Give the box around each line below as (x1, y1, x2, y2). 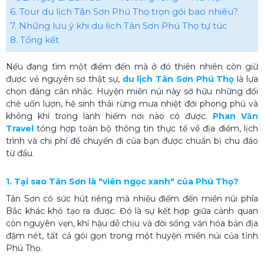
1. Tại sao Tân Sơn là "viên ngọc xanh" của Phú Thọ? (6, 176, 239, 187)
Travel (6, 123, 34, 134)
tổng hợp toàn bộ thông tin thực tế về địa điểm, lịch (34, 123, 258, 134)
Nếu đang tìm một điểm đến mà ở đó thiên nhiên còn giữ (6, 61, 258, 72)
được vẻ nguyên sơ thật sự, (6, 73, 123, 84)
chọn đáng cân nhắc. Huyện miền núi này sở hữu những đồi (6, 85, 258, 97)
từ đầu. (6, 147, 34, 159)
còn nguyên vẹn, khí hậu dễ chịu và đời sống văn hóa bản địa (6, 217, 258, 229)
